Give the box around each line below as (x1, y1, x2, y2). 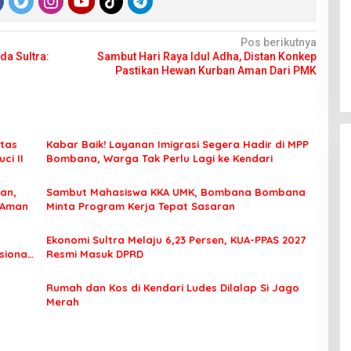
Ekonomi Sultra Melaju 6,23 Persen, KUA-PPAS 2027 (45, 233, 306, 246)
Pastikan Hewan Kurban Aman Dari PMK (114, 64, 317, 77)
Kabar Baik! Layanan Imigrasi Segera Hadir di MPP (45, 138, 309, 150)
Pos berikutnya (240, 36, 317, 49)
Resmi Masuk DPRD (45, 248, 143, 260)
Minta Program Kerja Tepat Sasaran (45, 200, 235, 212)
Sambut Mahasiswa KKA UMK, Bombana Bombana (45, 186, 306, 198)
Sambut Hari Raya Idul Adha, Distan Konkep (96, 50, 317, 63)
